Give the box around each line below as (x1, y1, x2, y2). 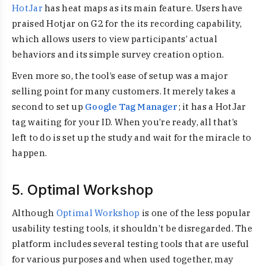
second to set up (12, 101, 85, 112)
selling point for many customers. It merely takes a (12, 85, 236, 97)
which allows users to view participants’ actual (12, 33, 218, 45)
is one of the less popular (140, 207, 251, 218)
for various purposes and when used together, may (12, 254, 234, 265)
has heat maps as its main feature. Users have (42, 2, 243, 14)
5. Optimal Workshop (12, 181, 153, 198)
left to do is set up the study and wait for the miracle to (12, 132, 252, 143)
